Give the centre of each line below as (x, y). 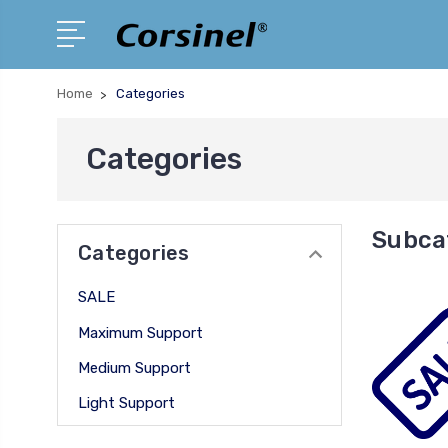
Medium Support (134, 368)
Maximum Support (140, 332)
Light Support (126, 403)
